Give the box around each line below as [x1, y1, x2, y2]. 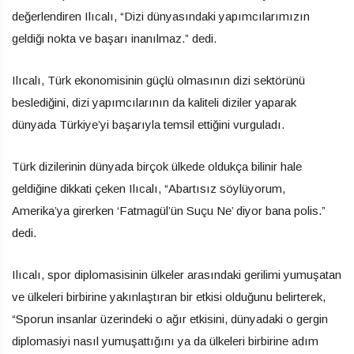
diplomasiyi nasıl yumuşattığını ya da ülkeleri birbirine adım [12, 333, 318, 348]
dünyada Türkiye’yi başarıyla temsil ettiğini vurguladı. [12, 117, 284, 131]
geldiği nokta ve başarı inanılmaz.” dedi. [12, 31, 217, 45]
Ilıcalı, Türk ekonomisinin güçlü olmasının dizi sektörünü [12, 73, 305, 87]
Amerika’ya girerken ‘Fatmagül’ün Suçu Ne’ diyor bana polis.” [12, 203, 326, 217]
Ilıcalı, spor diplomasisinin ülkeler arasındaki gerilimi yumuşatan [12, 267, 341, 281]
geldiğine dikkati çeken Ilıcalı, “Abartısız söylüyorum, [12, 181, 285, 195]
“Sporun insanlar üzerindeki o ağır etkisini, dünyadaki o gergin [12, 311, 328, 326]
